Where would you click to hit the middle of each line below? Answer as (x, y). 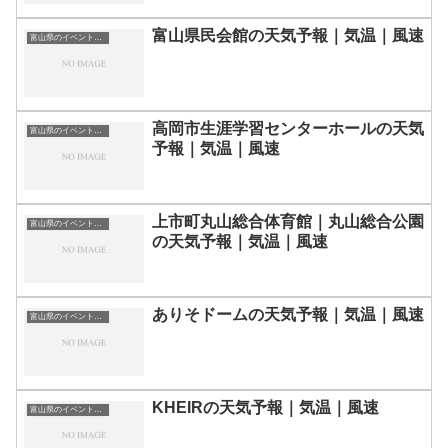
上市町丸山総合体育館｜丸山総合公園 (288, 222)
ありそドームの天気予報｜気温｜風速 (288, 315)
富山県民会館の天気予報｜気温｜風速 (288, 36)
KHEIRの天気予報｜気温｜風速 (265, 407)
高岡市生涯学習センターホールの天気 (288, 129)
